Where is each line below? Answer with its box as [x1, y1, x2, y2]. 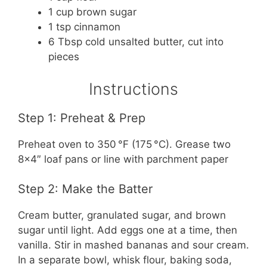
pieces [48, 51, 79, 63]
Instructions [89, 79, 178, 99]
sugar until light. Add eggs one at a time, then [18, 224, 237, 237]
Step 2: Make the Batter [18, 182, 153, 197]
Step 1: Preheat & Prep [18, 110, 145, 125]
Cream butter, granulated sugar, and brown [18, 209, 226, 222]
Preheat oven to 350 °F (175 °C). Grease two [18, 138, 231, 150]
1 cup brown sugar [48, 6, 136, 18]
